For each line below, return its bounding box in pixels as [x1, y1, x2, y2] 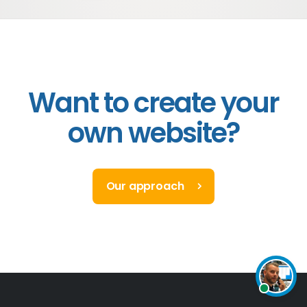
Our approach [106, 178, 184, 194]
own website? [68, 114, 239, 152]
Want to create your [28, 84, 279, 122]
